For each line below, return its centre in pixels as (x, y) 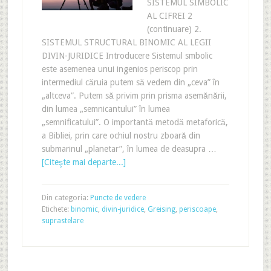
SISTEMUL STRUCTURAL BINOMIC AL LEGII (126, 42)
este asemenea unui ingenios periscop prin (119, 69)
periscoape (197, 209)
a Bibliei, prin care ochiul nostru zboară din (121, 135)
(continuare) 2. (174, 29)
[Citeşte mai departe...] (83, 162)
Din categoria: (66, 198)
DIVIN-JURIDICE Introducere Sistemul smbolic (127, 56)
